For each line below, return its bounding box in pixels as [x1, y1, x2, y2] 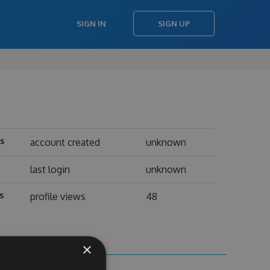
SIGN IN [77, 19, 106, 28]
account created [30, 136, 100, 148]
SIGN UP [158, 19, 190, 28]
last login [30, 163, 70, 175]
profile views [30, 190, 86, 202]
